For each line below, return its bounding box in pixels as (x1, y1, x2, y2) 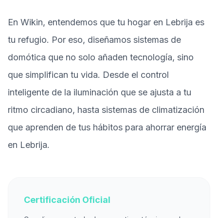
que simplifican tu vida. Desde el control (8, 70, 169, 80)
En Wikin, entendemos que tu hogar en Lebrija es (8, 17, 204, 27)
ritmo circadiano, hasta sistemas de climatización (8, 105, 204, 115)
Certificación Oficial (24, 195, 110, 205)
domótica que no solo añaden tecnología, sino (8, 52, 194, 62)
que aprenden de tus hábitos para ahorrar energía (8, 122, 206, 132)
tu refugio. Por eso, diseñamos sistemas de (8, 35, 181, 45)
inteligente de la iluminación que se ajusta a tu (8, 87, 191, 97)
